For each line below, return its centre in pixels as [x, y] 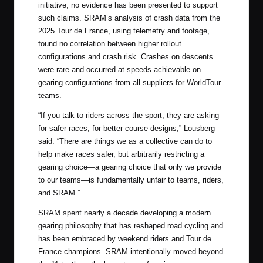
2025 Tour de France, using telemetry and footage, [124, 31]
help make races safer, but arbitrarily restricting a [121, 154]
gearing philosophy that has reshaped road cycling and [131, 225]
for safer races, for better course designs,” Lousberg [127, 128]
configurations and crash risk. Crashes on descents [126, 56]
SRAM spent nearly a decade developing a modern [124, 213]
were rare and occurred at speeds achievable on [119, 69]
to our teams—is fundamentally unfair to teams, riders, [131, 180]
